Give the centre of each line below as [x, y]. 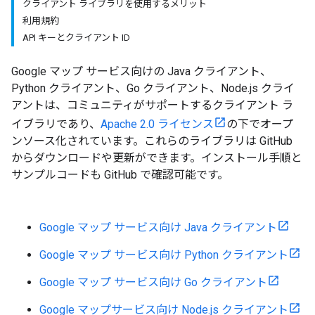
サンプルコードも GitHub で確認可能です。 [120, 175]
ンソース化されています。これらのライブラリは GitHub [152, 141]
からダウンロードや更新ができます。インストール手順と [157, 158]
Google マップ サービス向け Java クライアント [158, 227]
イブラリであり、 [56, 124]
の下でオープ [260, 124]
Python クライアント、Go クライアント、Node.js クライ [153, 88]
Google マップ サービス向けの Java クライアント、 [141, 71]
